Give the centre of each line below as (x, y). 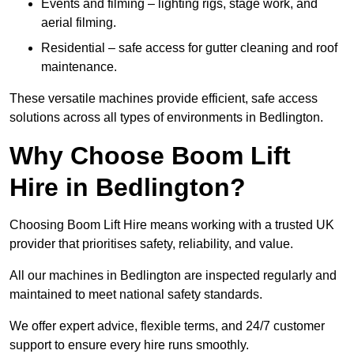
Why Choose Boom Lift (150, 156)
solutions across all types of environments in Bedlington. (166, 118)
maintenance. (79, 67)
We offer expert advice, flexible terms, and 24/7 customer (167, 326)
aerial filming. (79, 23)
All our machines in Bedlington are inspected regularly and (173, 276)
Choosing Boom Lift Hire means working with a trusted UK (172, 225)
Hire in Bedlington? (128, 188)
